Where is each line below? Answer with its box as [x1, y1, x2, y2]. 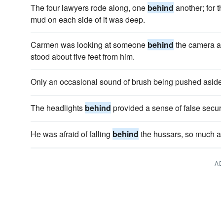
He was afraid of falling [31, 128, 112, 140]
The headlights [31, 102, 85, 113]
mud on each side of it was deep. [31, 14, 145, 25]
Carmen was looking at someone [31, 39, 147, 50]
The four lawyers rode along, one [31, 2, 147, 13]
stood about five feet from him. [31, 51, 135, 62]
